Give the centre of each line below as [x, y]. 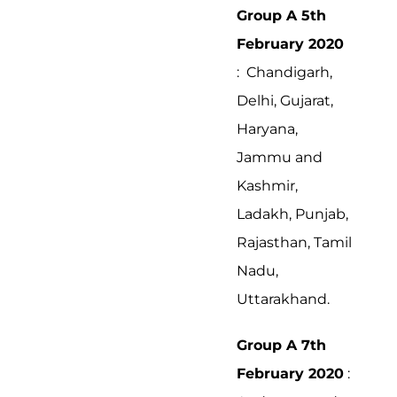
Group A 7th [281, 345]
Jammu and [280, 157]
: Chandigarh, [284, 72]
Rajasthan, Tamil [294, 242]
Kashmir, [267, 185]
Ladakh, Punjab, [292, 214]
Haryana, [267, 128]
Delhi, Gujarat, [285, 100]
